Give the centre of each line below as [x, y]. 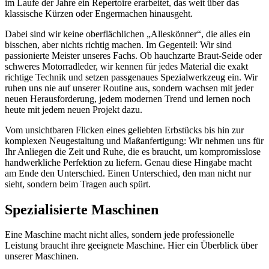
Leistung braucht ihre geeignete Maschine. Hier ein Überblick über [131, 246]
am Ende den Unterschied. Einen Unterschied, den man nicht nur [128, 173]
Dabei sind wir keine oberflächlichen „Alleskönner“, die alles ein [128, 34]
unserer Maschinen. [42, 256]
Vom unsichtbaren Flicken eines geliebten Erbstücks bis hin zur [124, 130]
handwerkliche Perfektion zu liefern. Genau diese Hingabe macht [128, 162]
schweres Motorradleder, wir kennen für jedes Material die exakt [126, 66]
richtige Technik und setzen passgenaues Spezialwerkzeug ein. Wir [131, 77]
